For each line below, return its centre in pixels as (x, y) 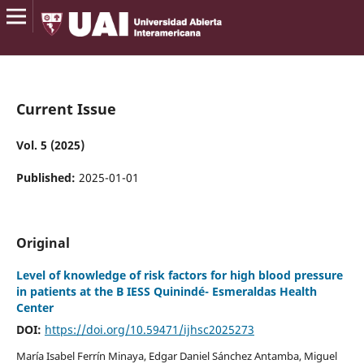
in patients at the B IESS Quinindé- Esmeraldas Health (166, 292)
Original (43, 243)
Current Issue (66, 108)
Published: (47, 178)
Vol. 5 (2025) (50, 145)
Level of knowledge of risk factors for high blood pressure (179, 275)
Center (35, 308)
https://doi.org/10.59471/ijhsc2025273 (149, 330)
